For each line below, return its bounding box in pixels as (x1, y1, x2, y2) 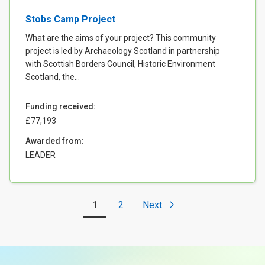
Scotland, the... (25, 72, 80, 82)
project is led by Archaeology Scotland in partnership (25, 46, 220, 56)
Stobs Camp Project (25, 13, 115, 25)
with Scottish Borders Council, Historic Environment (25, 59, 215, 69)
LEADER (25, 150, 56, 160)
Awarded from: (25, 135, 84, 146)
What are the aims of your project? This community (25, 33, 216, 43)
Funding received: (25, 101, 96, 111)
